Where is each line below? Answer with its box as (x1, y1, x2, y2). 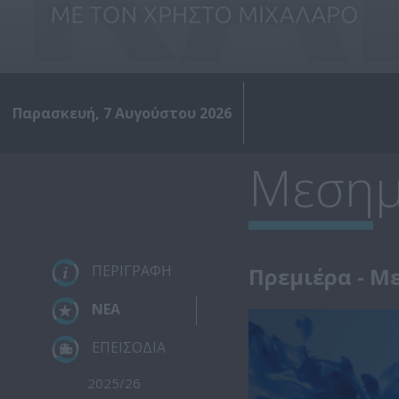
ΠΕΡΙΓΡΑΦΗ (87, 261, 172, 281)
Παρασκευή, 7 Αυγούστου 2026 (12, 103, 232, 124)
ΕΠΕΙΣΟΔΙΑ (87, 338, 166, 358)
